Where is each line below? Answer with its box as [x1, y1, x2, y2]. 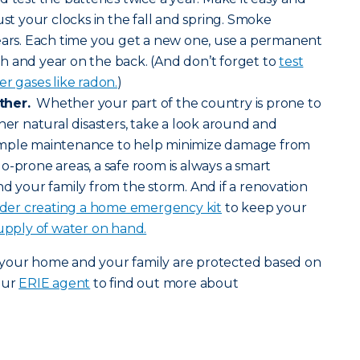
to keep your [222, 200, 307, 215]
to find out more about [90, 276, 239, 291]
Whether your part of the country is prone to [30, 96, 321, 111]
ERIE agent [18, 276, 91, 291]
